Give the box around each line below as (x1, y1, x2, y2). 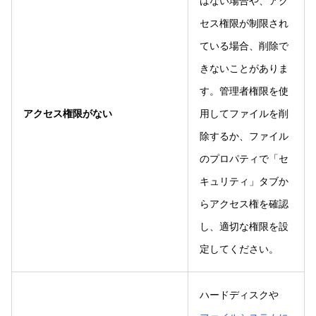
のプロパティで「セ (200, 152, 288, 165)
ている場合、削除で (200, 39, 288, 52)
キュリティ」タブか (200, 174, 288, 188)
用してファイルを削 (200, 107, 288, 120)
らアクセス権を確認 (200, 197, 288, 210)
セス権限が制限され (200, 16, 288, 30)
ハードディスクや (200, 288, 279, 301)
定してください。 (200, 242, 279, 255)
